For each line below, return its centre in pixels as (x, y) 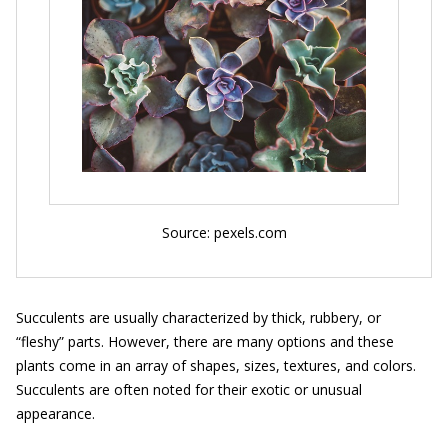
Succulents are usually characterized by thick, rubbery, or (198, 317)
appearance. (55, 413)
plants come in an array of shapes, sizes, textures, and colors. (216, 365)
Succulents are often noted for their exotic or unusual (189, 389)
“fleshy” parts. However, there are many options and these (205, 341)
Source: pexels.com (224, 232)
